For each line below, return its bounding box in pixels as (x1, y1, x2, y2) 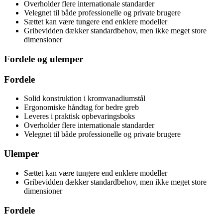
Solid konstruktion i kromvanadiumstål (24, 94, 145, 103)
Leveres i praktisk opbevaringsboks (24, 112, 135, 121)
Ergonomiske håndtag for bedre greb (24, 103, 139, 112)
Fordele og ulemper (4, 53, 83, 64)
